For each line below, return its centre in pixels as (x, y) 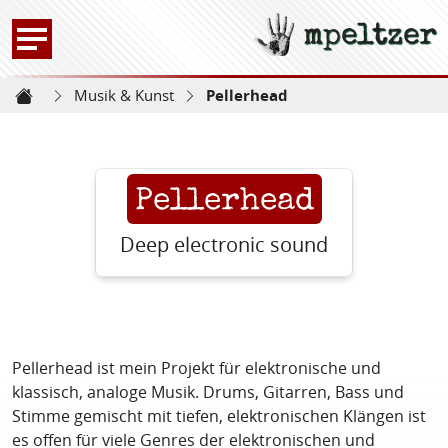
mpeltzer (369, 33)
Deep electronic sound (224, 245)
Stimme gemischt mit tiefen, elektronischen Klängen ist (219, 416)
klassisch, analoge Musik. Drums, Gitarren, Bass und (208, 392)
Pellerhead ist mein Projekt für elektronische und (196, 368)
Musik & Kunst (124, 94)
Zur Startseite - (306, 41)
